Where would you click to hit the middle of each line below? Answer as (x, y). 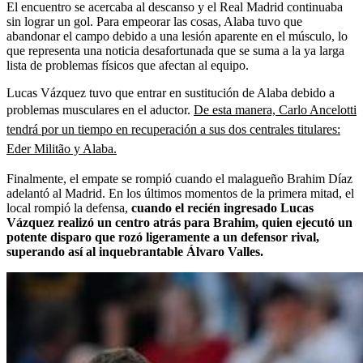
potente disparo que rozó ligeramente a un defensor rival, (163, 237)
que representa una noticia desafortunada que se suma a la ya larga (175, 50)
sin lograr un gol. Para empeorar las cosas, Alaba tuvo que (154, 21)
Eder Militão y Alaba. (62, 148)
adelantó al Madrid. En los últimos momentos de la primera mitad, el (180, 193)
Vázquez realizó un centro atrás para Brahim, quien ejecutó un (179, 222)
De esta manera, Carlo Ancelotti (275, 109)
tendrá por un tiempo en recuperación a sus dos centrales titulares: (173, 129)
